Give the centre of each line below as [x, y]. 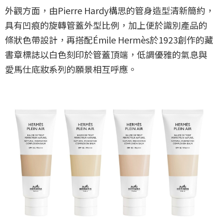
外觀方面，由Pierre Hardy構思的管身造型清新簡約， [109, 10]
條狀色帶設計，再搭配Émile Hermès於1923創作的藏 [109, 39]
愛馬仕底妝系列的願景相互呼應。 [71, 69]
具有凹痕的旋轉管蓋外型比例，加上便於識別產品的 [106, 25]
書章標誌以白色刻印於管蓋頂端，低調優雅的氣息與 [106, 54]
